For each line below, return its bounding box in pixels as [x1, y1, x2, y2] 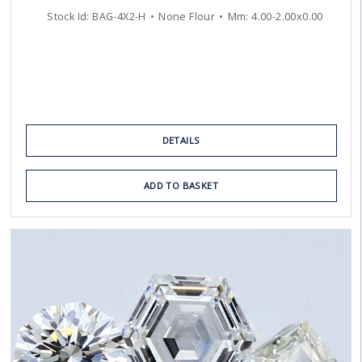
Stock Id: [47, 10, 93, 24]
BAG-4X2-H [92, 10, 146, 24]
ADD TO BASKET [143, 179, 219, 192]
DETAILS [162, 134, 200, 147]
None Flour [158, 10, 216, 24]
